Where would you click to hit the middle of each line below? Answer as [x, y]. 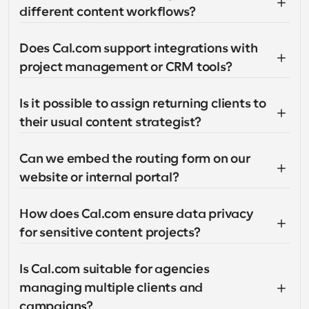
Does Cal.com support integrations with [139, 48]
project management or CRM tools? [126, 67]
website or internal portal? [99, 177]
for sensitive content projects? [110, 232]
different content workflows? [108, 12]
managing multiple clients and [111, 288]
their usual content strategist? [110, 122]
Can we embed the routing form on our [135, 159]
